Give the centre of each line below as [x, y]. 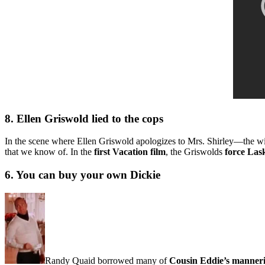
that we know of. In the [49, 152]
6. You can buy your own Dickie [83, 175]
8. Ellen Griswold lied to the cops [84, 118]
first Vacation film [130, 152]
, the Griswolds [195, 152]
